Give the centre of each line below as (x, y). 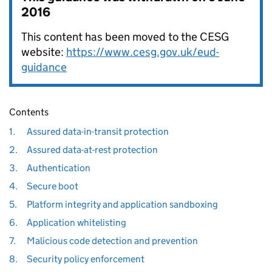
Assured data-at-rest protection (92, 150)
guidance (44, 67)
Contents (29, 112)
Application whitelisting (76, 223)
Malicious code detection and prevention (112, 241)
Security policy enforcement (85, 259)
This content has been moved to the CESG (125, 37)
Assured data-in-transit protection (97, 131)
